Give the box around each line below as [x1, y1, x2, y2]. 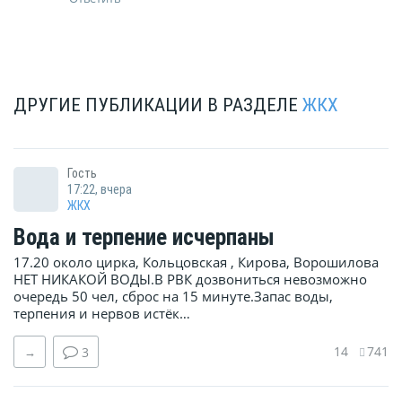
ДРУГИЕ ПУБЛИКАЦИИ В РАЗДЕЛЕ [13, 94, 302, 117]
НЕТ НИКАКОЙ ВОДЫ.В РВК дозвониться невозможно [13, 270, 367, 289]
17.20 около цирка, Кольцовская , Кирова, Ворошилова [13, 253, 379, 272]
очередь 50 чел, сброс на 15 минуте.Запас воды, [13, 287, 333, 306]
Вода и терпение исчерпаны [13, 224, 275, 251]
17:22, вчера [67, 181, 132, 197]
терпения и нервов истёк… [13, 304, 190, 323]
